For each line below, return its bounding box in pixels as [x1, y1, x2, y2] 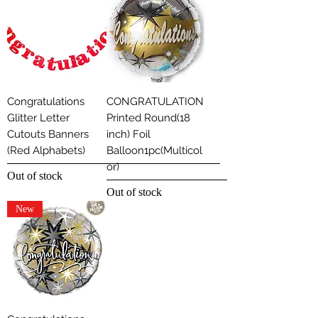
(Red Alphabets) [7, 144, 85, 158]
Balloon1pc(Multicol [106, 144, 202, 158]
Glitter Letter [7, 111, 70, 125]
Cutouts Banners [7, 128, 89, 141]
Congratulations [7, 95, 84, 109]
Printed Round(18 [106, 111, 190, 125]
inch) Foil [106, 128, 150, 141]
